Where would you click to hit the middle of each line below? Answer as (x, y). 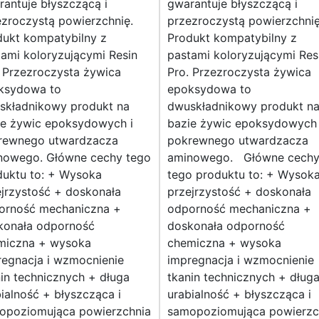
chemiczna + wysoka (224, 243)
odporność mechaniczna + (239, 209)
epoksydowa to (209, 89)
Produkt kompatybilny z (232, 38)
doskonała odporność (226, 226)
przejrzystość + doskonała (239, 192)
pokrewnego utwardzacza (238, 141)
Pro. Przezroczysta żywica (239, 72)
